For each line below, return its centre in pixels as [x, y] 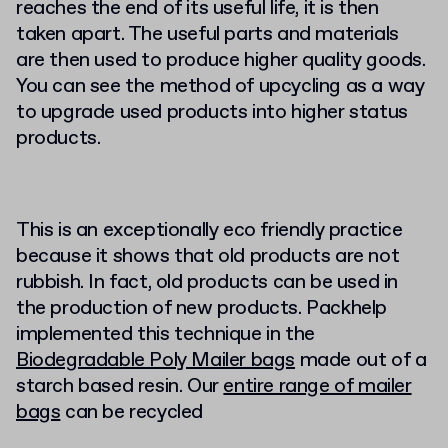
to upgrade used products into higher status [212, 112]
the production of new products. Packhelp [202, 308]
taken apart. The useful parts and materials [207, 34]
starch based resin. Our [120, 386]
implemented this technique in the [165, 334]
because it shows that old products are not [208, 256]
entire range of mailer [317, 386]
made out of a [361, 360]
